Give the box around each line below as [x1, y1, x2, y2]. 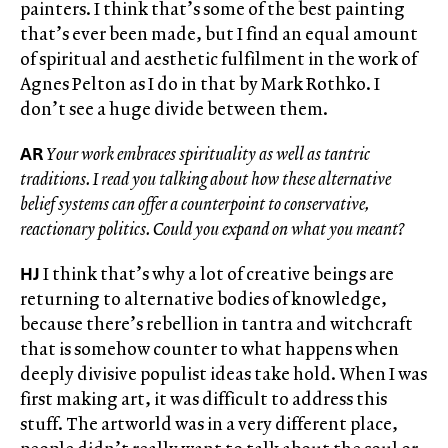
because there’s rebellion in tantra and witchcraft [20, 311, 413, 337]
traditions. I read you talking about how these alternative [20, 166, 391, 192]
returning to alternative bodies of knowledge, [20, 286, 387, 312]
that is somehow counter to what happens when [20, 336, 399, 362]
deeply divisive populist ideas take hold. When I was [20, 361, 427, 387]
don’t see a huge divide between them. [20, 96, 328, 122]
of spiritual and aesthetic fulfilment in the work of [20, 46, 417, 72]
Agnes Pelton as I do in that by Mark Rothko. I [20, 71, 380, 97]
